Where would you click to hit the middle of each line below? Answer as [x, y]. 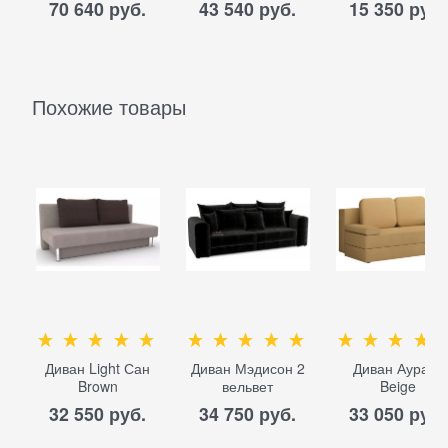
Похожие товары [109, 107]
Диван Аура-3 [398, 368]
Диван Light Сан [98, 368]
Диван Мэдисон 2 [247, 368]
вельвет [248, 386]
